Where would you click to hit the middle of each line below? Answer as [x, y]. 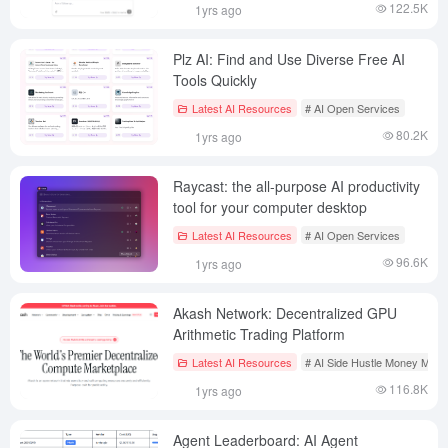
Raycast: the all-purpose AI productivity [296, 185]
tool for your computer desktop [270, 206]
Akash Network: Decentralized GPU [285, 312]
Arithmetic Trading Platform [259, 333]
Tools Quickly [215, 79]
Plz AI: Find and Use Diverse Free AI [289, 58]
